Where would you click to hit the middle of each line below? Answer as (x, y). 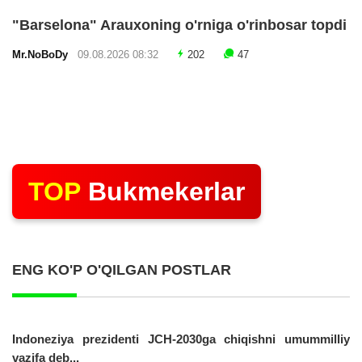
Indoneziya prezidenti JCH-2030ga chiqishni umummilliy (181, 339)
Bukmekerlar (163, 191)
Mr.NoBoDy (43, 55)
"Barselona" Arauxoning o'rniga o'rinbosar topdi (179, 25)
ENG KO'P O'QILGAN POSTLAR (122, 269)
